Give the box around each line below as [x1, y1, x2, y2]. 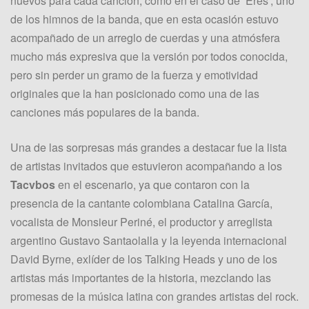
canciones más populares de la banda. [10, 103, 199, 120]
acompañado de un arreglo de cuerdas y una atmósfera [10, 29, 280, 46]
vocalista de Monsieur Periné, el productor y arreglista [10, 213, 272, 230]
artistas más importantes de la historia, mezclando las [10, 269, 271, 286]
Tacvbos [10, 176, 55, 192]
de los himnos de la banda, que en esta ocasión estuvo [10, 10, 279, 27]
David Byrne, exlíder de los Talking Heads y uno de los [10, 250, 277, 267]
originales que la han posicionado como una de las [10, 85, 259, 101]
